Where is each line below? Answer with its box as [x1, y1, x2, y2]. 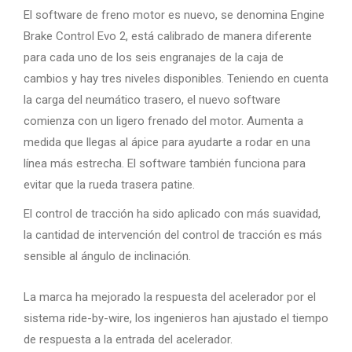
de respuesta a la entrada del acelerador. [24, 332, 233, 346]
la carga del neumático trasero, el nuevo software [24, 93, 280, 107]
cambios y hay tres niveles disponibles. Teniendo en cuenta [24, 71, 328, 86]
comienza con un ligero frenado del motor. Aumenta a [24, 114, 303, 128]
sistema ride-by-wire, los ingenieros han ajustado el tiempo [24, 311, 328, 325]
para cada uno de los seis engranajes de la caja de [24, 50, 284, 64]
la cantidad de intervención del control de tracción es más [24, 228, 322, 242]
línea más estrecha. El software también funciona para [24, 156, 306, 170]
